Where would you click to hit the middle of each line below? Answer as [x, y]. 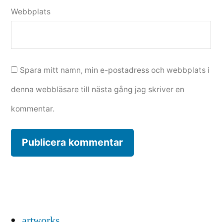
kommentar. [33, 109]
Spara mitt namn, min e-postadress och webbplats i [115, 70]
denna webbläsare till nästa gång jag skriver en [98, 89]
